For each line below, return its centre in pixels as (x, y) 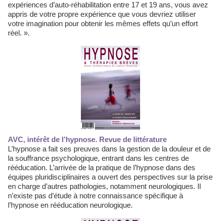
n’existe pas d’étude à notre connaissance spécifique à (95, 196)
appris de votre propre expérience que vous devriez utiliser (102, 14)
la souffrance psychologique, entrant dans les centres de (98, 158)
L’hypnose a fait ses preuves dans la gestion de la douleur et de (109, 149)
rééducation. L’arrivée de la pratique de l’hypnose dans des (102, 167)
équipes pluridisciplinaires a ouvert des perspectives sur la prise (110, 177)
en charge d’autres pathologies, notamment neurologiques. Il (104, 186)
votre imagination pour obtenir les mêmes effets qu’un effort (103, 23)
